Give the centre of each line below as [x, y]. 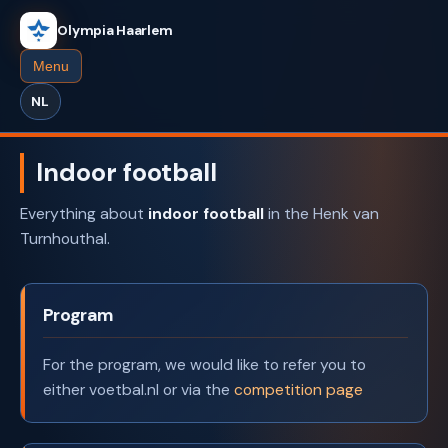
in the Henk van [321, 214]
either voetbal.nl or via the [138, 389]
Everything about [84, 214]
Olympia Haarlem [115, 31]
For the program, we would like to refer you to [204, 364]
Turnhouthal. [65, 239]
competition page [298, 389]
